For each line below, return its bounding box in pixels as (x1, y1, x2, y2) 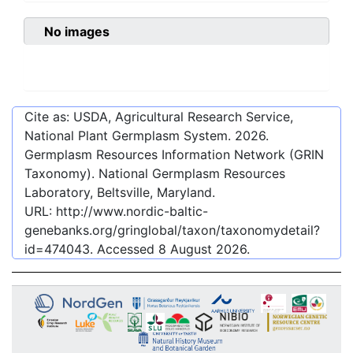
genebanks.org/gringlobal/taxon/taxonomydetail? (24, 222, 320, 239)
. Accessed (90, 241, 158, 258)
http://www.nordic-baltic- (56, 203, 208, 220)
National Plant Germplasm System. (24, 128, 235, 144)
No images (44, 24, 110, 40)
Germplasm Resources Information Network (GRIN (24, 147, 324, 163)
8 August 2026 (158, 241, 247, 258)
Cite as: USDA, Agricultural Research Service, (24, 109, 293, 125)
